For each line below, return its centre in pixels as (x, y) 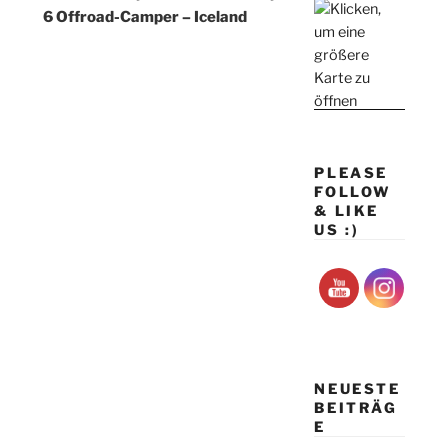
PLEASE (351, 173)
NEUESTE (357, 388)
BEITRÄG (356, 407)
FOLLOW (353, 192)
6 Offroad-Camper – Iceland (145, 17)
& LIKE (346, 211)
